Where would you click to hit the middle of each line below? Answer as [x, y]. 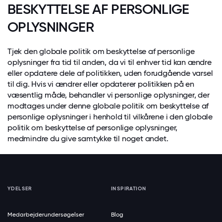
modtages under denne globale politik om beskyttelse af [108, 106]
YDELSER [20, 189]
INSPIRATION [129, 189]
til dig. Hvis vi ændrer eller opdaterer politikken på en [101, 84]
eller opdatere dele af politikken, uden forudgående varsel [110, 73]
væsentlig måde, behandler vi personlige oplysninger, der [109, 95]
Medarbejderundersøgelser [46, 215]
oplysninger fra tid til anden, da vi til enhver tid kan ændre [110, 62]
